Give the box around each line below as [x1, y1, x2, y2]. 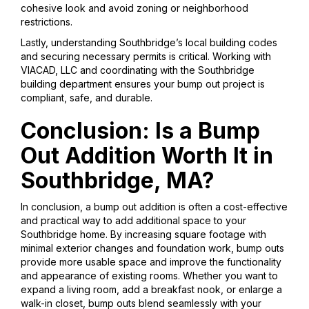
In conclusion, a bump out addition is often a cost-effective [21, 201, 288, 213]
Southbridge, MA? [21, 167, 215, 195]
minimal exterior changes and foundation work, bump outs [21, 242, 284, 255]
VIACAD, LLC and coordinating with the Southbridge [21, 64, 255, 77]
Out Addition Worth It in [21, 142, 273, 170]
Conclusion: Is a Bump [21, 117, 260, 145]
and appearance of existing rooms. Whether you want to [21, 270, 278, 282]
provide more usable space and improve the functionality [21, 256, 281, 268]
